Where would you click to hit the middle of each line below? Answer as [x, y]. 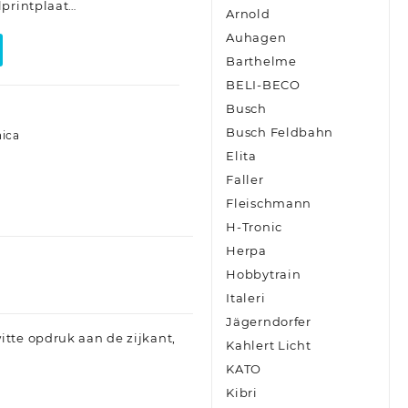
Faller [245, 180]
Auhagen [256, 38]
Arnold [248, 14]
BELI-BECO [263, 85]
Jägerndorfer [269, 322]
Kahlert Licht [269, 346]
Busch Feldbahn [280, 133]
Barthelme [261, 61]
